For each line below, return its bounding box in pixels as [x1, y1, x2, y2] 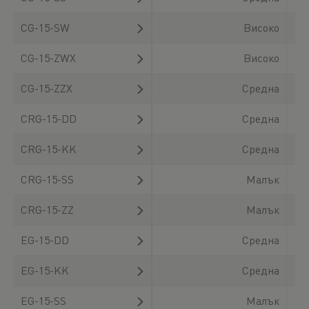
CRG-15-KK [21, 141, 77, 157]
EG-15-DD [21, 232, 69, 248]
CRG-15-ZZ [21, 202, 74, 217]
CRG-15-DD [21, 111, 77, 126]
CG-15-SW [21, 20, 70, 35]
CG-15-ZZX [21, 81, 72, 96]
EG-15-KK [21, 263, 69, 278]
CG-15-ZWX [21, 50, 76, 66]
